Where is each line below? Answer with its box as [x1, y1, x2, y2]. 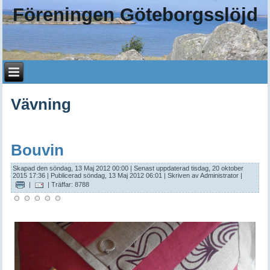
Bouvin [11, 141, 64, 159]
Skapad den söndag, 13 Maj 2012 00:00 [13, 165, 129, 172]
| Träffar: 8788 [45, 180, 89, 188]
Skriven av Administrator [168, 172, 239, 179]
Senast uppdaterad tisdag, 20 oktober [134, 165, 244, 172]
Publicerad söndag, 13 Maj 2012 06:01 [51, 172, 163, 179]
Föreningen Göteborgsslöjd [12, 4, 258, 25]
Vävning [11, 95, 72, 113]
